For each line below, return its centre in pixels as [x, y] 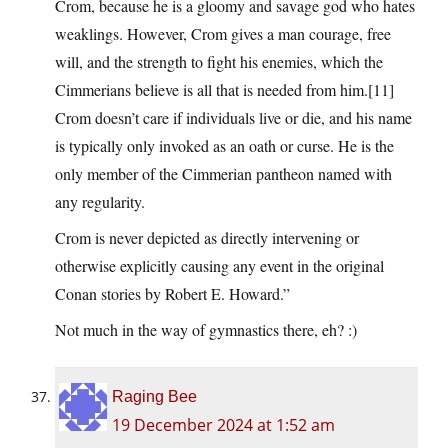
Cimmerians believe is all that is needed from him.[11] [224, 90]
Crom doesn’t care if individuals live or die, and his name [233, 118]
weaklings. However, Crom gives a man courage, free [223, 34]
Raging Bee [154, 397]
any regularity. [100, 202]
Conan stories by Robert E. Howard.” [172, 294]
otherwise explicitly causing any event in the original [219, 266]
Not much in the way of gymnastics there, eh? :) [206, 330]
